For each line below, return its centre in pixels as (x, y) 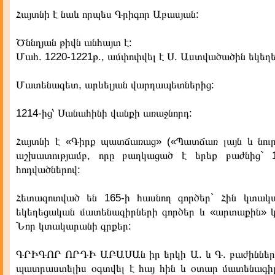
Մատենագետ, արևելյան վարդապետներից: (115, 85)
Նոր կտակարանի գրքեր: (74, 226)
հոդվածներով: (48, 170)
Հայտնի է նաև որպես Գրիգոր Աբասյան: (107, 14)
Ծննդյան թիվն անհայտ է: (74, 43)
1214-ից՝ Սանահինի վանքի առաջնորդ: (104, 113)
